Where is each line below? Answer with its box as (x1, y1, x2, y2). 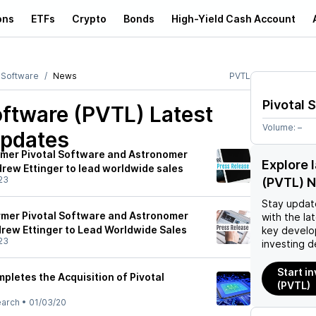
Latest (145, 102, 213, 127)
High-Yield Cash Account (171, 12, 296, 25)
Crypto (72, 12, 107, 25)
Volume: (262, 122, 298, 133)
